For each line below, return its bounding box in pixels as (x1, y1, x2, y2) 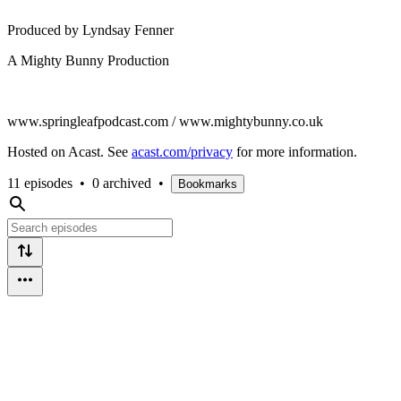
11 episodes (7, 175, 73, 191)
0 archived (92, 175, 151, 191)
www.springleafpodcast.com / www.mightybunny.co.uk (7, 113, 323, 129)
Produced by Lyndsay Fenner (7, 21, 174, 38)
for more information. (233, 143, 357, 159)
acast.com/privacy (132, 143, 233, 159)
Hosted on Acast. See (7, 143, 132, 159)
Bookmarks (178, 176, 237, 191)
